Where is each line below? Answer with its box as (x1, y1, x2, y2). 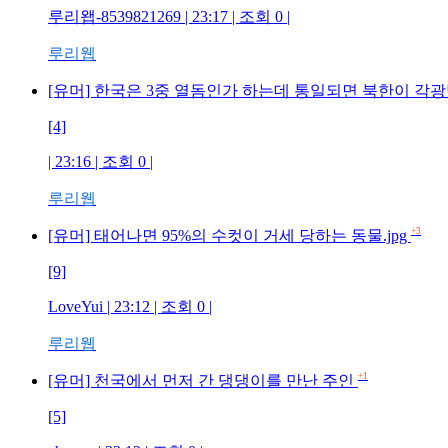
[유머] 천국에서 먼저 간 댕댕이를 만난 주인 (48, 371, 358, 389)
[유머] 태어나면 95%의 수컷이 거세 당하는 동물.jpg (48, 226, 411, 244)
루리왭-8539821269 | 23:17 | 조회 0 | (48, 7, 290, 25)
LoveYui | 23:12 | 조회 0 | (48, 297, 212, 315)
